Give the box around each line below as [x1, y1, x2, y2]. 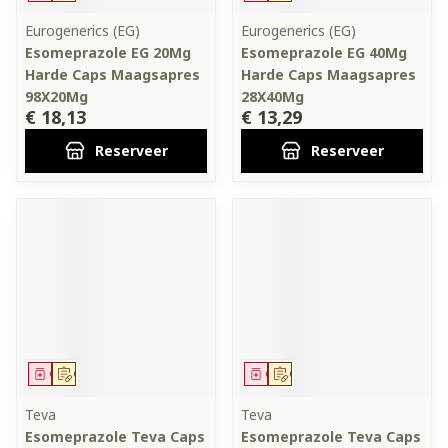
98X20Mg [25, 87, 88, 106]
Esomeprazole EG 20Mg [25, 43, 191, 62]
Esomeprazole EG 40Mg [241, 43, 407, 62]
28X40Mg [241, 87, 304, 106]
